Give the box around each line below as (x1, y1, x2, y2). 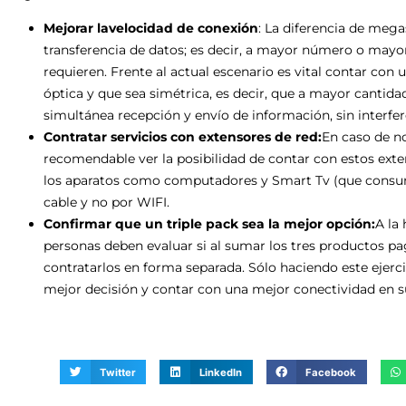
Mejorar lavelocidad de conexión (43, 19, 258, 36)
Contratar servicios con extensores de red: (43, 128, 322, 145)
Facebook (305, 365, 357, 379)
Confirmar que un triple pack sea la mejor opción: (43, 215, 375, 232)
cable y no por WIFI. (43, 193, 169, 210)
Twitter (100, 365, 137, 379)
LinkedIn (199, 365, 243, 379)
